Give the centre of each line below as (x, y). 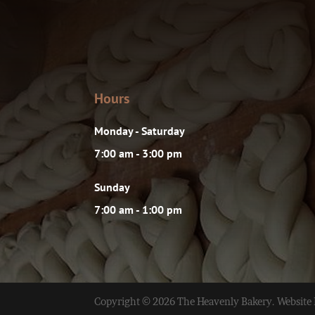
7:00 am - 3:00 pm (139, 153)
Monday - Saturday (140, 130)
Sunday (112, 187)
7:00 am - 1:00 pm (139, 209)
